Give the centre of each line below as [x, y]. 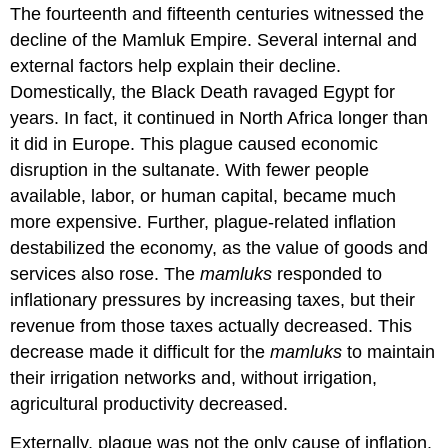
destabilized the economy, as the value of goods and [219, 248]
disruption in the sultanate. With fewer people [190, 170]
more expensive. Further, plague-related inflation [203, 222]
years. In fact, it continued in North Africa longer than [219, 118]
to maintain [389, 352]
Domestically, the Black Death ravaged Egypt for [203, 92]
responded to [330, 274]
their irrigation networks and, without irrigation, [194, 378]
